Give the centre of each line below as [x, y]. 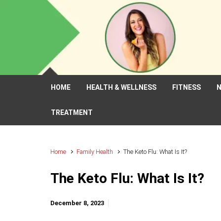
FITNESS [186, 87]
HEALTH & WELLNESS [121, 87]
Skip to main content [49, 13]
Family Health [95, 152]
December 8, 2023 [77, 203]
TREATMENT [72, 112]
